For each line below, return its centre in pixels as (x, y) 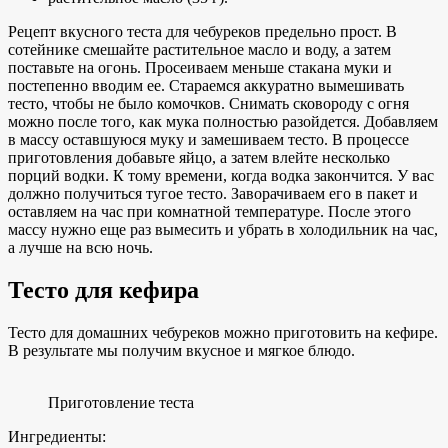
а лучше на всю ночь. (80, 247)
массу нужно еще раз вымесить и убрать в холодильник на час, (223, 229)
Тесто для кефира (103, 289)
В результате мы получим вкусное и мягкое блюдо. (181, 350)
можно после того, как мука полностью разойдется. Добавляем (223, 121)
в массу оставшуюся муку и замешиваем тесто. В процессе (208, 139)
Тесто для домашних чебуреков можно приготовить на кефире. (223, 332)
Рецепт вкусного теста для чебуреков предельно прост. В (202, 31)
